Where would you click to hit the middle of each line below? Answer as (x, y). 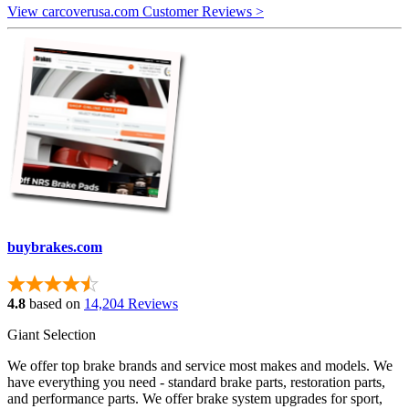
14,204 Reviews (131, 304)
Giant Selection (52, 335)
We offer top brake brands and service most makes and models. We (200, 366)
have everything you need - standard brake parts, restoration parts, (196, 383)
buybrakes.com (55, 247)
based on (53, 304)
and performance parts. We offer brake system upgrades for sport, (195, 399)
